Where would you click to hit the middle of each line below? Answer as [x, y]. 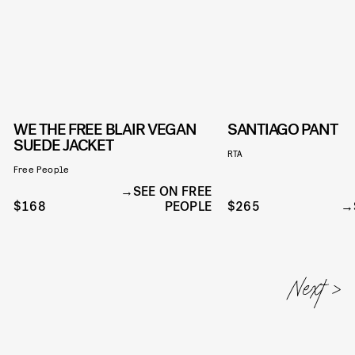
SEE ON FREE [172, 191]
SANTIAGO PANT [282, 129]
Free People [42, 168]
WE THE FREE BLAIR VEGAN [105, 129]
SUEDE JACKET [63, 145]
